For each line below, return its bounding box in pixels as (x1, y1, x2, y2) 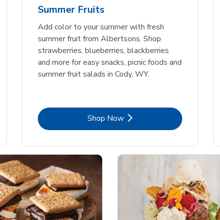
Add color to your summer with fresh (38, 21, 164, 32)
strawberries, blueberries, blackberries (38, 45, 169, 56)
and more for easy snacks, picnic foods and (38, 56, 182, 68)
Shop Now (87, 112, 124, 124)
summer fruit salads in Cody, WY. (38, 68, 149, 80)
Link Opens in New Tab (109, 112, 190, 123)
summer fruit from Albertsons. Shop (38, 33, 161, 44)
